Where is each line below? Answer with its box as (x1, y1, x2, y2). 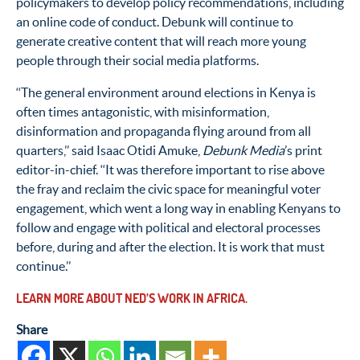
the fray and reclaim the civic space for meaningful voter (16, 181, 321, 196)
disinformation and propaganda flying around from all (16, 123, 311, 138)
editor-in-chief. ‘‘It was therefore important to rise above (16, 162, 325, 177)
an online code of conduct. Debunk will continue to (16, 14, 293, 29)
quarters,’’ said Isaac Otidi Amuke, (16, 142, 202, 157)
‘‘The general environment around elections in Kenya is (16, 84, 316, 100)
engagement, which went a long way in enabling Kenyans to (16, 200, 341, 215)
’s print (284, 142, 322, 157)
